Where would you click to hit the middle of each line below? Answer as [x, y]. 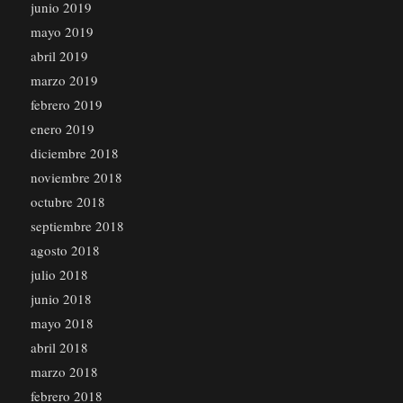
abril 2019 [59, 56]
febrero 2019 [66, 105]
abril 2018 [59, 348]
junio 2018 [61, 299]
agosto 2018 [65, 251]
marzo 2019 [64, 81]
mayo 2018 [62, 323]
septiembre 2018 [77, 226]
